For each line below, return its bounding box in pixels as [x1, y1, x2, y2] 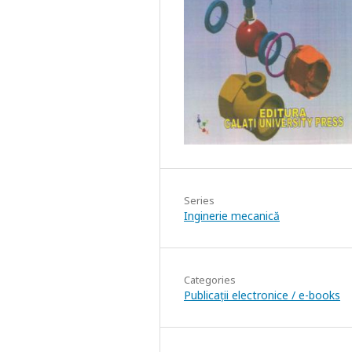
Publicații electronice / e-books [184, 288, 340, 302]
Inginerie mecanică [184, 208, 280, 223]
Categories [184, 273, 236, 287]
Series [184, 193, 214, 207]
